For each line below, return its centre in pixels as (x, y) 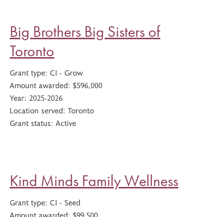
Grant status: (33, 123)
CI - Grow (66, 72)
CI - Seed (65, 202)
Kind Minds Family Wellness (94, 181)
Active (66, 123)
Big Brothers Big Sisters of (85, 32)
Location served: (39, 110)
